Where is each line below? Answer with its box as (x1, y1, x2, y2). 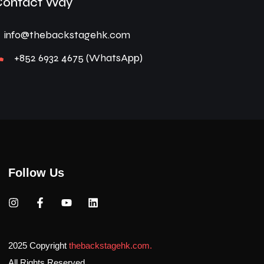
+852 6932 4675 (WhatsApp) (14, 51, 143, 64)
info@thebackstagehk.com (4, 28, 131, 41)
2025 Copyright (8, 240, 69, 250)
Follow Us (8, 166, 64, 179)
